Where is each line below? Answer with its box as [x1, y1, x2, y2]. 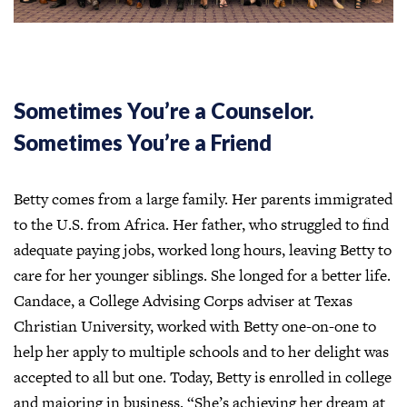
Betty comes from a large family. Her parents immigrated [14, 187, 392, 210]
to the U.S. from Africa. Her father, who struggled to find [14, 213, 389, 235]
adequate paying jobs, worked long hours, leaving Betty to [14, 238, 392, 261]
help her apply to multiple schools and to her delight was [14, 340, 389, 362]
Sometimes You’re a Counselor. [14, 97, 314, 124]
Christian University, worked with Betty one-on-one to [14, 314, 376, 337]
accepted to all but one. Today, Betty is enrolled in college [14, 365, 392, 388]
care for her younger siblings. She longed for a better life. [14, 263, 391, 286]
